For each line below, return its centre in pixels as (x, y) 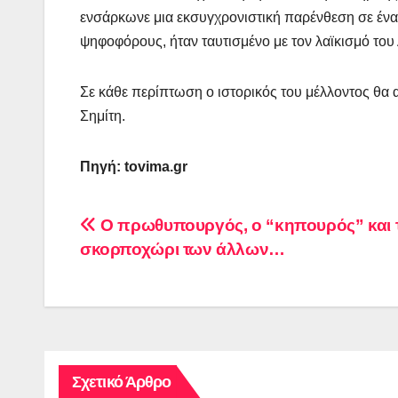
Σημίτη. (103, 116)
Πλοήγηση (145, 231)
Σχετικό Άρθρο (122, 382)
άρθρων (129, 268)
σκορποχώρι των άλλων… (183, 250)
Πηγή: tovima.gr (134, 167)
